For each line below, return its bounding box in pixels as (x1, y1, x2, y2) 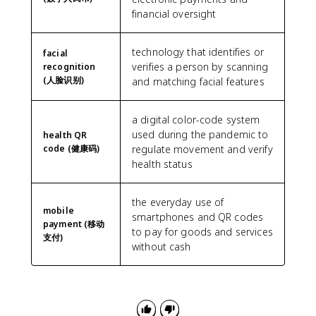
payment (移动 (43, 217, 105, 230)
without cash (132, 239, 191, 253)
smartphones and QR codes (132, 209, 264, 224)
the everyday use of (132, 195, 224, 209)
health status (132, 157, 193, 171)
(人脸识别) (43, 73, 84, 86)
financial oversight (132, 6, 217, 20)
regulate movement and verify (132, 142, 273, 156)
